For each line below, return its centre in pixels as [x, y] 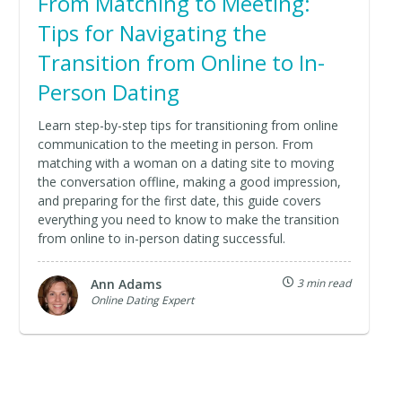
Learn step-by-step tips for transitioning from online [188, 125]
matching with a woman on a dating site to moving [186, 162]
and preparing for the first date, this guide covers [180, 200]
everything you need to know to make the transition [189, 219]
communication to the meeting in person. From [176, 144]
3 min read [322, 283]
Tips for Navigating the [153, 32]
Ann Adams [127, 284]
